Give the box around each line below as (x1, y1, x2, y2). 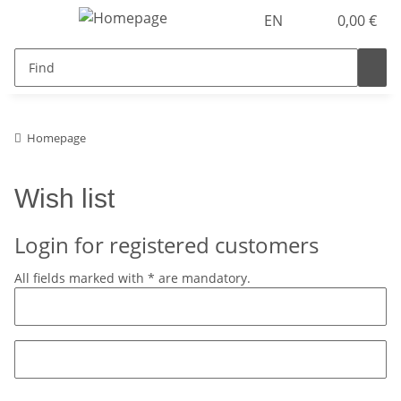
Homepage (27, 130, 86, 146)
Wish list (14, 183, 115, 213)
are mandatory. (155, 269, 251, 286)
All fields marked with (14, 269, 148, 286)
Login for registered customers (14, 230, 319, 260)
